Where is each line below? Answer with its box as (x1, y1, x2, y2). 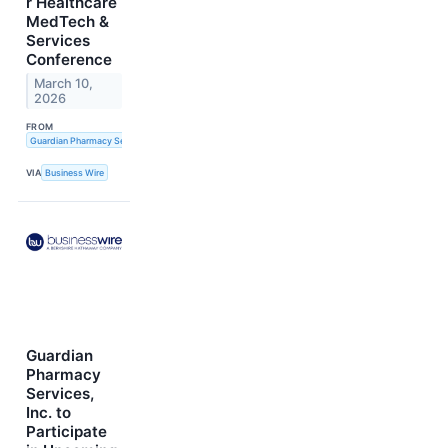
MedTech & (26, 12, 109, 32)
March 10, (34, 76, 94, 92)
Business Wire (45, 167, 105, 178)
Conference (26, 50, 112, 70)
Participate (26, 421, 107, 441)
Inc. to (26, 402, 71, 422)
